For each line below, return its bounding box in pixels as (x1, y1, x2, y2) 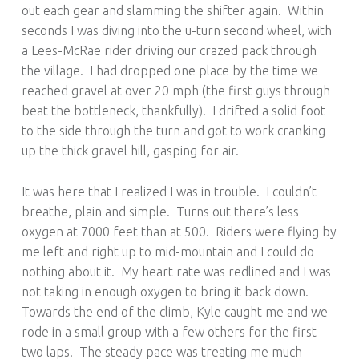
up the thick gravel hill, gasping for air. (21, 143, 239, 159)
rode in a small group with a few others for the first (21, 325, 317, 340)
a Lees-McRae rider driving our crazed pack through (21, 43, 317, 58)
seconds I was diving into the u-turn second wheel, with (21, 23, 332, 38)
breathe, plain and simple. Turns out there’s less (21, 204, 299, 220)
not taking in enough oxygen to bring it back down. (21, 284, 309, 300)
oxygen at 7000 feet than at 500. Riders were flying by (21, 224, 337, 240)
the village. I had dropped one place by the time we (21, 63, 318, 79)
